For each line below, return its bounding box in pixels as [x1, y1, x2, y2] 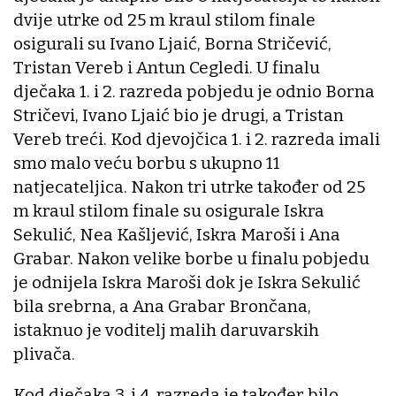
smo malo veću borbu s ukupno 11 [13, 152, 280, 173]
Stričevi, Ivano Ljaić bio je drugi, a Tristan [13, 104, 344, 126]
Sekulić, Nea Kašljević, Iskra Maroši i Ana [13, 224, 340, 245]
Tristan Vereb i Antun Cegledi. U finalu [13, 57, 320, 78]
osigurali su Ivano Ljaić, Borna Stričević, [13, 33, 331, 54]
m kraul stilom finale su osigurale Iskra [13, 200, 324, 221]
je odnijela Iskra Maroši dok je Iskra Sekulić [13, 271, 361, 293]
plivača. [13, 343, 75, 364]
